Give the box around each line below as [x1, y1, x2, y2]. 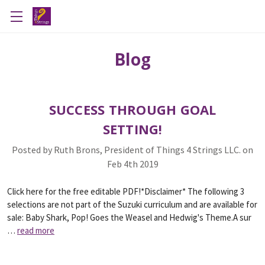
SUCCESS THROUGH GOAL [49, 101, 216, 118]
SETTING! [102, 120, 163, 138]
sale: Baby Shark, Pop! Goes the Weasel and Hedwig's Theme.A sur [7, 212, 251, 223]
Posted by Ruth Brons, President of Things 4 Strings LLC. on [12, 144, 253, 156]
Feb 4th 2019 [106, 158, 159, 170]
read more [17, 225, 54, 236]
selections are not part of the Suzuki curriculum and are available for [7, 199, 257, 210]
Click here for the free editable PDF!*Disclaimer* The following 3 [7, 186, 244, 197]
